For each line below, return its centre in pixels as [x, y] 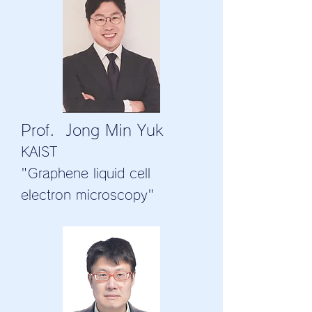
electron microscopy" [88, 195]
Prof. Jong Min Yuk [92, 131]
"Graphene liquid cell [86, 173]
